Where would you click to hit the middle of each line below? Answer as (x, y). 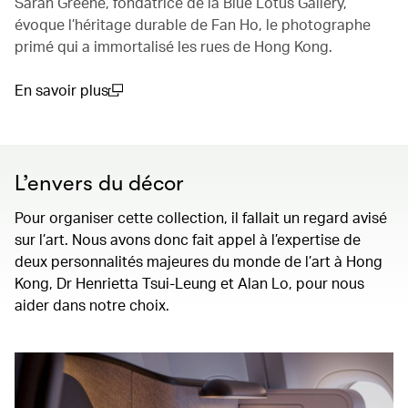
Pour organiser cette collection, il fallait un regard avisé (201, 218)
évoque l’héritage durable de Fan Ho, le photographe (193, 25)
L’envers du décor (99, 184)
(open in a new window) (92, 111)
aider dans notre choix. (92, 305)
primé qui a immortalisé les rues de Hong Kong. (175, 46)
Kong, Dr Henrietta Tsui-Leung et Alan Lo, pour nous (189, 283)
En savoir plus (61, 90)
